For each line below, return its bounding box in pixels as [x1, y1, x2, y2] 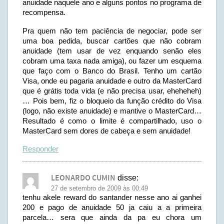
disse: [117, 173, 138, 182]
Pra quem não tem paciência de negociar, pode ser [22, 26, 201, 35]
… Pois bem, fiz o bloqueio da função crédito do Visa [22, 96, 201, 105]
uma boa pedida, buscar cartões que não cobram [22, 36, 201, 45]
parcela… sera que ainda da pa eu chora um [22, 213, 201, 221]
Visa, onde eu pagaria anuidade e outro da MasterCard [22, 76, 201, 85]
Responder [22, 144, 58, 153]
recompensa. [22, 8, 65, 16]
